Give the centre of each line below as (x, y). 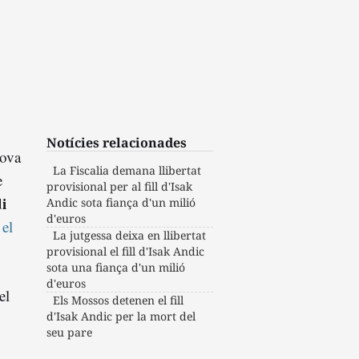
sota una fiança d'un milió (116, 267)
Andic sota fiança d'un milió (121, 202)
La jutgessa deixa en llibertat (130, 235)
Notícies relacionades (117, 142)
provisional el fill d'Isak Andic (126, 251)
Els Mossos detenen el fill (119, 300)
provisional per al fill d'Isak (120, 186)
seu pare (70, 332)
